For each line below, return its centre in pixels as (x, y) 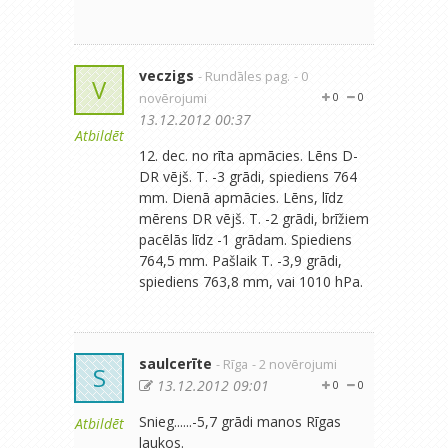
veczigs (166, 75)
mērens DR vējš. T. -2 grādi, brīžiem (254, 218)
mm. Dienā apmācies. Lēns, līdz (241, 197)
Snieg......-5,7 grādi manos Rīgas (240, 421)
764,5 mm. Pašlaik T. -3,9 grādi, (240, 260)
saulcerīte (175, 363)
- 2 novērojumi (294, 364)
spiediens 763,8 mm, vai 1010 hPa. (251, 281)
